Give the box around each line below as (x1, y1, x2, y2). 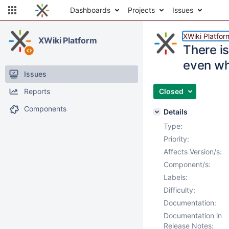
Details (164, 107, 188, 116)
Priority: (164, 134, 189, 143)
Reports (24, 87, 50, 96)
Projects (128, 6, 155, 14)
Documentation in (164, 211, 222, 220)
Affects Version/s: (164, 147, 222, 156)
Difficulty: (164, 186, 195, 194)
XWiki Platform (38, 35, 97, 45)
